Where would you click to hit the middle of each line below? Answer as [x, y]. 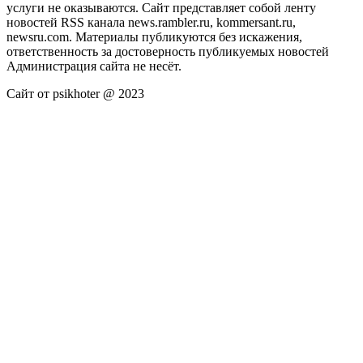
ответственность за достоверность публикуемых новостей [168, 52]
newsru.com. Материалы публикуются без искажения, [154, 37]
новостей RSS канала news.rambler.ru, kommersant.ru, [151, 23]
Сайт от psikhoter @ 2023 [75, 94]
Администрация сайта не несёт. [94, 66]
